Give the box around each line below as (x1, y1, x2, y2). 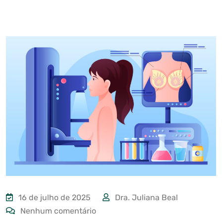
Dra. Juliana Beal (113, 193, 178, 203)
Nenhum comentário (18, 206, 96, 216)
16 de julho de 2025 (16, 193, 91, 203)
